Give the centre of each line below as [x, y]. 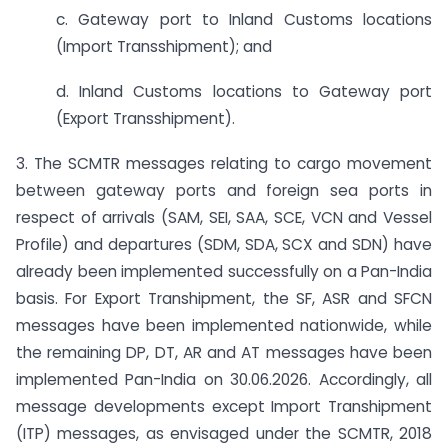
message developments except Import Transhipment [224, 407]
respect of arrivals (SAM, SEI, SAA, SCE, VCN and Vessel [224, 218]
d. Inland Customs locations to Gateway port [244, 92]
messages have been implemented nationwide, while [224, 326]
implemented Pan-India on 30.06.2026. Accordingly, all [224, 380]
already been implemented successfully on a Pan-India [224, 272]
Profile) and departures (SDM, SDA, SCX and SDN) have [224, 245]
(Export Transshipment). [145, 119]
